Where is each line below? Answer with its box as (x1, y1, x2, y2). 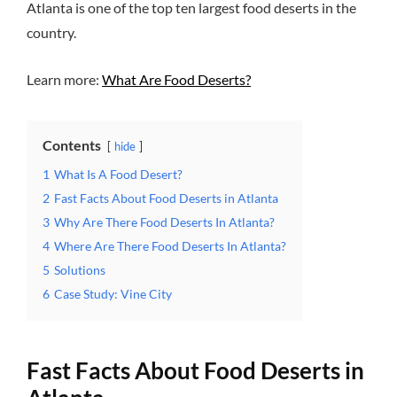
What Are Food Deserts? (102, 70, 251, 88)
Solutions (54, 261, 105, 277)
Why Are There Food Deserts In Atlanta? (54, 214, 275, 230)
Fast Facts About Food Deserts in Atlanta (54, 190, 278, 206)
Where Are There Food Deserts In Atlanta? (54, 237, 286, 253)
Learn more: (27, 70, 102, 88)
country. (27, 23, 76, 41)
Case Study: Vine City (54, 285, 172, 301)
